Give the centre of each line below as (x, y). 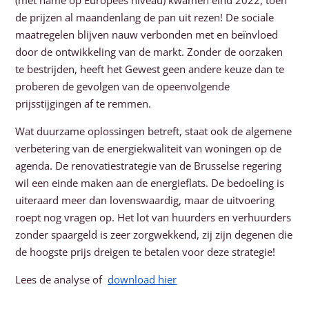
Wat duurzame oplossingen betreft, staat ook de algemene (154, 131)
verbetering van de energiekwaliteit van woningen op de (149, 149)
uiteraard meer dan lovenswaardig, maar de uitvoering (145, 200)
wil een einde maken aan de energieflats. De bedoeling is (150, 183)
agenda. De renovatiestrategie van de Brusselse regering (149, 166)
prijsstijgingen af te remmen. (83, 104)
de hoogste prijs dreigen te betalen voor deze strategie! (146, 252)
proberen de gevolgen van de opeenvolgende (123, 87)
